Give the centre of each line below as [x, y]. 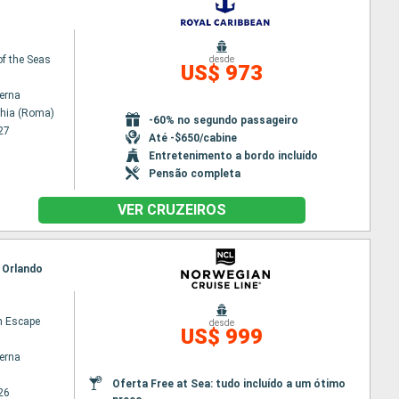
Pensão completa [195, 173]
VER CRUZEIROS [171, 210]
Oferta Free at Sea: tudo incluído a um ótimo [228, 383]
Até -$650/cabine [193, 138]
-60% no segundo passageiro [224, 120]
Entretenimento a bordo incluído [234, 155]
